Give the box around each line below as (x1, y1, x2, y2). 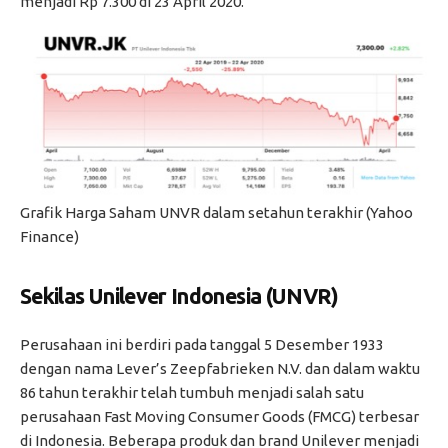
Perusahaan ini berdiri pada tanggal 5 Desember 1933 (20, 335, 384, 353)
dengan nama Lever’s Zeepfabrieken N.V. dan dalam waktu (20, 359, 420, 377)
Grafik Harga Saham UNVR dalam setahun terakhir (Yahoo (20, 203, 413, 221)
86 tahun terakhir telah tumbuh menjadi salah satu (20, 383, 364, 401)
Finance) (20, 227, 79, 245)
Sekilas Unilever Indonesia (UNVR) (20, 284, 344, 309)
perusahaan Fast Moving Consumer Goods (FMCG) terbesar (20, 407, 419, 425)
